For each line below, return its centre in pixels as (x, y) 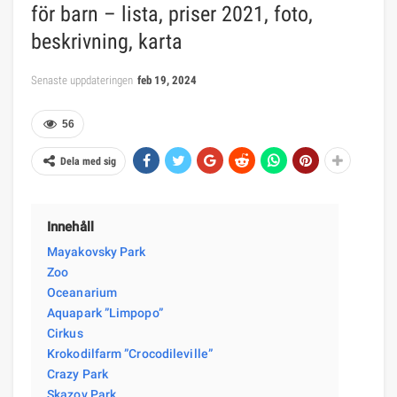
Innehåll (70, 226)
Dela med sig (88, 161)
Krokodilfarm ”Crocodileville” (130, 353)
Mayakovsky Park (97, 251)
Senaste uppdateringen (83, 80)
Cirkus (65, 333)
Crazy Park (78, 374)
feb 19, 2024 (167, 80)
